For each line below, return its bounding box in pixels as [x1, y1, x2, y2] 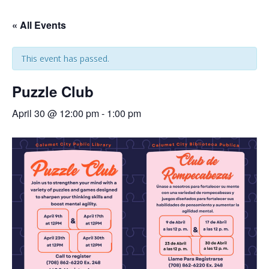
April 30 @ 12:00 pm [12, 106, 99, 121]
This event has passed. [21, 53, 109, 65]
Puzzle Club [12, 81, 94, 102]
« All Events [12, 18, 66, 32]
